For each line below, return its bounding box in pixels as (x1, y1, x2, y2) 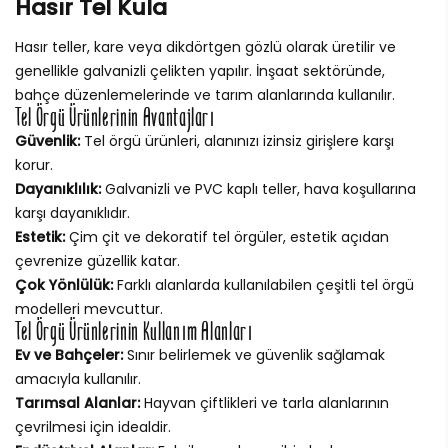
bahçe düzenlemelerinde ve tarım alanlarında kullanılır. (15, 84, 395, 105)
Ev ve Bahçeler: (15, 344, 123, 365)
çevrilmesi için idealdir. (15, 416, 171, 437)
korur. (15, 154, 53, 175)
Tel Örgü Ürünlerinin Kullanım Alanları (15, 315, 254, 347)
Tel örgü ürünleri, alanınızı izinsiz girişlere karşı (80, 130, 394, 151)
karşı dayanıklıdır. (15, 202, 130, 223)
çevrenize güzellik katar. (15, 250, 180, 271)
